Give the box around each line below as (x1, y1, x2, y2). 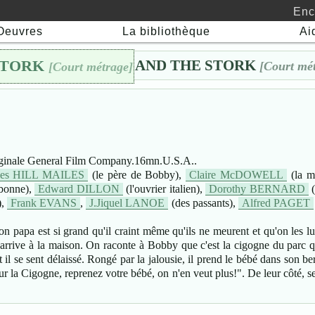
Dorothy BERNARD (209, 182, 305, 195)
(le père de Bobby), (88, 168, 186, 181)
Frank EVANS (10, 196, 77, 209)
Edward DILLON (38, 182, 120, 195)
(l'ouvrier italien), (122, 182, 206, 195)
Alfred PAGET (241, 196, 311, 209)
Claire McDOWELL (189, 168, 284, 181)
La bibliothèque (122, 25, 210, 37)
